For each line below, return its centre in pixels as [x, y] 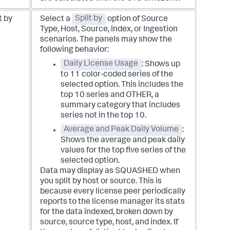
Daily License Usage [101, 64]
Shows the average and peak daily [123, 140]
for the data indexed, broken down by [107, 212]
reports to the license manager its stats [112, 202]
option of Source [137, 19]
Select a [56, 19]
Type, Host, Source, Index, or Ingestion [109, 30]
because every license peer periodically [113, 192]
